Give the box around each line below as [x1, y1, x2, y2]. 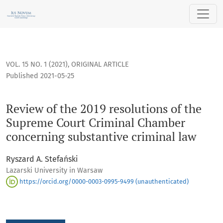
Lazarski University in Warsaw [6, 166, 103, 175]
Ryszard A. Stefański [6, 154, 78, 164]
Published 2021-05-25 [6, 72, 74, 81]
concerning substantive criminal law [6, 128, 196, 145]
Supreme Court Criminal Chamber [6, 114, 185, 131]
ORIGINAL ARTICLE [71, 60, 129, 69]
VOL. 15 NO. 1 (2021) [6, 60, 68, 69]
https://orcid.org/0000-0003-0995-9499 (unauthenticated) [18, 177, 189, 185]
